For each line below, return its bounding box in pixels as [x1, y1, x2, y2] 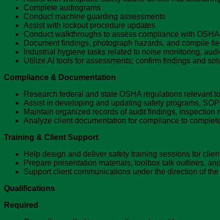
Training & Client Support [4, 133, 98, 142]
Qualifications [4, 184, 55, 193]
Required [4, 201, 38, 210]
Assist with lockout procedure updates [24, 21, 155, 30]
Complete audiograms [24, 3, 101, 12]
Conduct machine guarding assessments [24, 12, 165, 21]
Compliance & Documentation [4, 73, 116, 82]
